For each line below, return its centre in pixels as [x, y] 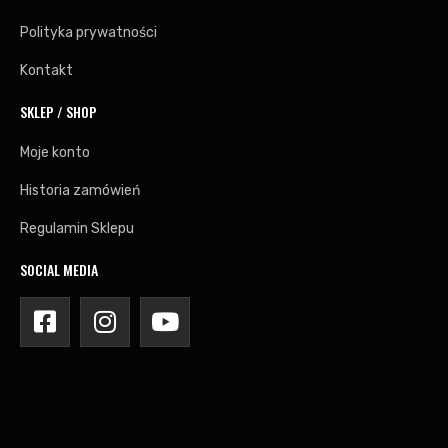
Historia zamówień [80, 190]
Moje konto [55, 152]
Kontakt [46, 70]
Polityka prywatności [88, 32]
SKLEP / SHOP [58, 111]
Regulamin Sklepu [77, 228]
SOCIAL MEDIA [59, 269]
